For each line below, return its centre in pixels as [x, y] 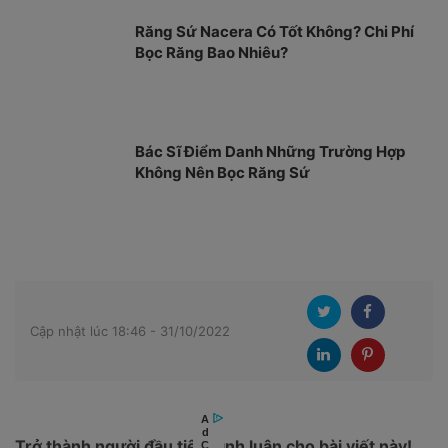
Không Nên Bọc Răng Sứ [222, 172]
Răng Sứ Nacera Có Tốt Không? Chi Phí [274, 31]
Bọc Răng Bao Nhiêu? [211, 52]
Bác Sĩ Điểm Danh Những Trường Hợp [270, 151]
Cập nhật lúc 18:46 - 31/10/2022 [130, 330]
